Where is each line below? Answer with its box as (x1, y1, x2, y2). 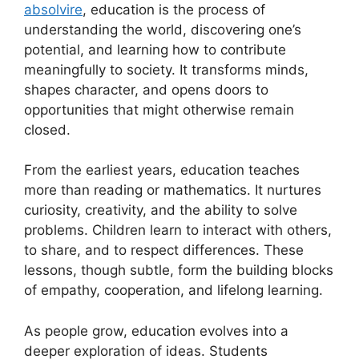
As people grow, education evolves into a (24, 322, 288, 339)
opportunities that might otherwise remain (24, 101, 294, 118)
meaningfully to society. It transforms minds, (24, 61, 309, 78)
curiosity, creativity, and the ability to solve (24, 202, 297, 218)
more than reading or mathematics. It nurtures (24, 182, 321, 198)
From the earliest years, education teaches (24, 162, 300, 178)
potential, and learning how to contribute (24, 41, 286, 58)
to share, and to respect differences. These (24, 242, 304, 258)
